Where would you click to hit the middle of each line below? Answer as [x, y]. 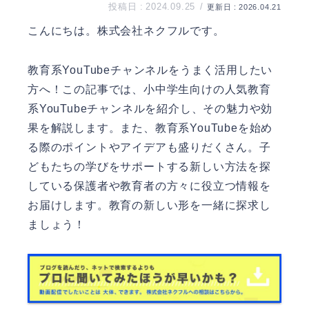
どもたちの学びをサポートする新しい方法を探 [149, 166]
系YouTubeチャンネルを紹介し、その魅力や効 [150, 108]
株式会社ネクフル [143, 30]
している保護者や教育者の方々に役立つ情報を [149, 186]
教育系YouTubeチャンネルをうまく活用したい [150, 70]
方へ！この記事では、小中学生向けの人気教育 [149, 89]
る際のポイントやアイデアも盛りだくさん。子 [149, 147]
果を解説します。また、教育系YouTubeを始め [150, 128]
